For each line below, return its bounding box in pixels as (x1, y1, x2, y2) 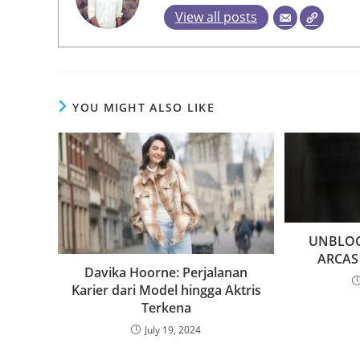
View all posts (175, 7, 257, 26)
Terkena (141, 299, 191, 317)
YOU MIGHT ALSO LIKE (72, 99, 215, 115)
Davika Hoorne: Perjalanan (84, 264, 248, 282)
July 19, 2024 (145, 323, 202, 337)
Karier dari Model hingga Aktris (71, 281, 261, 300)
